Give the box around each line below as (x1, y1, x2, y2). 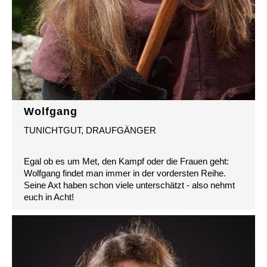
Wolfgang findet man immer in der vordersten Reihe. (24, 168, 226, 179)
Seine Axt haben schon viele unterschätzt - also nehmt (24, 180, 235, 191)
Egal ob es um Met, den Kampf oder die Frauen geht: (24, 156, 229, 167)
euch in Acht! (24, 192, 74, 203)
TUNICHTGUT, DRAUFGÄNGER (24, 125, 156, 136)
